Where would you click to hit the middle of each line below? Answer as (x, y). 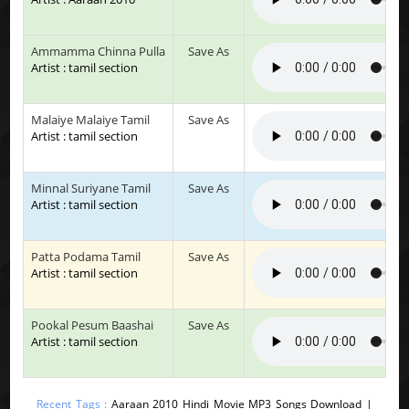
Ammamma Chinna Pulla (99, 51)
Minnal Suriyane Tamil (91, 188)
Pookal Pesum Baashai (93, 325)
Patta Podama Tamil (86, 256)
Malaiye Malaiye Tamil (91, 119)
